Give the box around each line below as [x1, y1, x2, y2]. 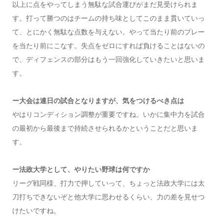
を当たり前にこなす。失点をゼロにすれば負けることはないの [12, 42, 205, 50]
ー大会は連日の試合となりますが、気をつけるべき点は [12, 97, 184, 105]
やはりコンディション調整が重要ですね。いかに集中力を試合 [12, 110, 205, 118]
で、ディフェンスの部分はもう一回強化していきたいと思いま [12, 55, 205, 63]
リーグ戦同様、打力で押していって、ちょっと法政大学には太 [12, 179, 205, 187]
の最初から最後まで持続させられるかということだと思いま [12, 124, 198, 132]
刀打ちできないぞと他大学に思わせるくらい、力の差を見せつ [12, 193, 205, 201]
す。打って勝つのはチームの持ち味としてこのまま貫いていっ [12, 14, 205, 22]
